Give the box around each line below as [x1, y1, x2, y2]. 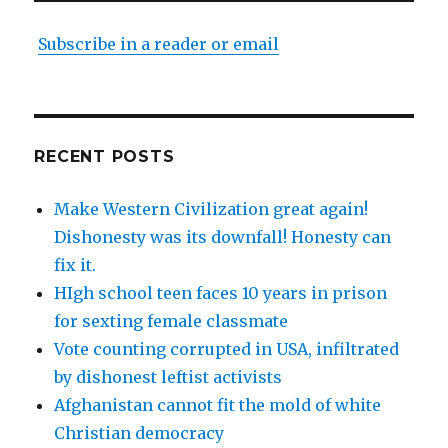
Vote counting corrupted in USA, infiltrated [54, 339, 400, 360]
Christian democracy [54, 423, 225, 444]
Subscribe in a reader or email [38, 34, 280, 55]
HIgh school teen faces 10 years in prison [54, 283, 388, 304]
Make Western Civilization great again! [54, 199, 369, 220]
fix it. [54, 255, 97, 276]
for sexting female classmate [54, 311, 289, 332]
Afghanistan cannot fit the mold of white [54, 395, 382, 416]
